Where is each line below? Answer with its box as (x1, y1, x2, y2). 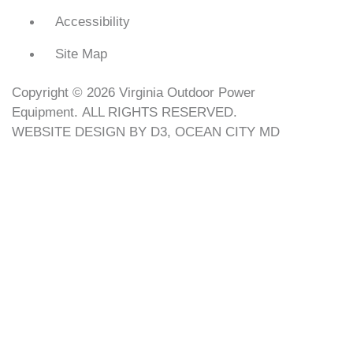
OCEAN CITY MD (175, 123, 280, 139)
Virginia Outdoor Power (119, 84, 255, 100)
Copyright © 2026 (12, 84, 119, 100)
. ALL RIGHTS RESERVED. (74, 103, 237, 120)
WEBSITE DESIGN (12, 123, 125, 139)
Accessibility (55, 13, 130, 29)
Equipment (12, 103, 74, 120)
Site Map (55, 45, 107, 61)
